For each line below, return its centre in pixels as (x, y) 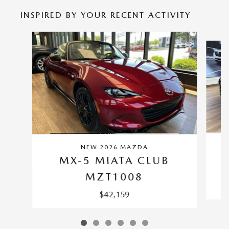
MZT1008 (114, 177)
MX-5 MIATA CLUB (114, 160)
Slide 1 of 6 (26, 36)
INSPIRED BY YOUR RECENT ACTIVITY (106, 15)
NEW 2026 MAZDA (114, 147)
